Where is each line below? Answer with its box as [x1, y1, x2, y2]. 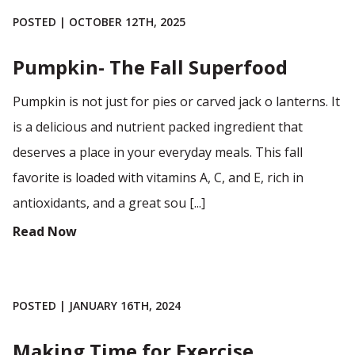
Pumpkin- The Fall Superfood [13, 54, 288, 80]
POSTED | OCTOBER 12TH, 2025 [13, 14, 185, 29]
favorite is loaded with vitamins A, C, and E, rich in [13, 169, 303, 186]
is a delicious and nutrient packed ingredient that [13, 118, 303, 136]
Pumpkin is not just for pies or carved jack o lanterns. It [13, 93, 340, 110]
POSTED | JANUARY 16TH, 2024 [13, 298, 181, 313]
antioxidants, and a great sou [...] [13, 194, 205, 212]
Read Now [13, 223, 77, 240]
